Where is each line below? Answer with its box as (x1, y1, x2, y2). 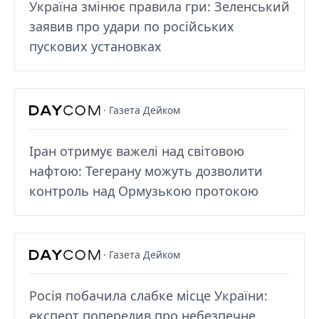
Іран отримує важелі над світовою (29, 142, 244, 159)
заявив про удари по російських (29, 17, 234, 35)
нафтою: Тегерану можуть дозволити (29, 162, 263, 179)
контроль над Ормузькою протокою (29, 182, 258, 199)
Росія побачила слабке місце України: (29, 286, 268, 304)
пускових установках (29, 37, 162, 55)
